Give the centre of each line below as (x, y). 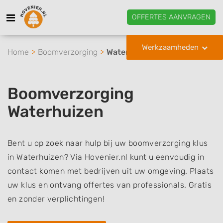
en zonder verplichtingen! (56, 199)
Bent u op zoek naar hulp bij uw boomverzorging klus (108, 143)
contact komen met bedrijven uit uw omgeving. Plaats (111, 171)
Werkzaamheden (170, 47)
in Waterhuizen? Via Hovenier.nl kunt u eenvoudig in (106, 157)
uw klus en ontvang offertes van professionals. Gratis (110, 185)
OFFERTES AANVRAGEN (171, 17)
